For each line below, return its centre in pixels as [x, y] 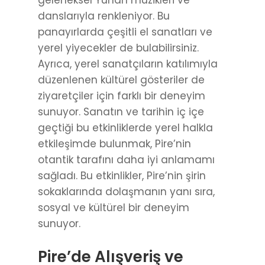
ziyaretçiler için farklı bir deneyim [122, 96]
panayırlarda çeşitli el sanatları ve [125, 32]
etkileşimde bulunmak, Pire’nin [114, 144]
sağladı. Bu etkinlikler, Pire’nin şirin [122, 176]
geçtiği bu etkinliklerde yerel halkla [125, 128]
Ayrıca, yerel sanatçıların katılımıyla [128, 64]
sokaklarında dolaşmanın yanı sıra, [126, 192]
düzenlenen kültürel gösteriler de [121, 80]
